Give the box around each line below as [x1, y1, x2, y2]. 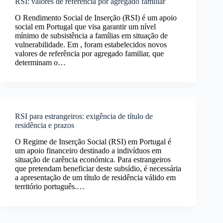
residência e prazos [15, 120, 74, 129]
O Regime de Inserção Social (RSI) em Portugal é [15, 137, 171, 146]
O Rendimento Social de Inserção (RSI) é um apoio [15, 13, 177, 22]
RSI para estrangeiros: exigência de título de [15, 111, 153, 120]
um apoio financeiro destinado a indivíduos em [15, 146, 161, 155]
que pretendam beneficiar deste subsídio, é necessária [15, 164, 181, 173]
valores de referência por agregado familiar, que [15, 49, 164, 58]
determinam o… [15, 58, 66, 67]
